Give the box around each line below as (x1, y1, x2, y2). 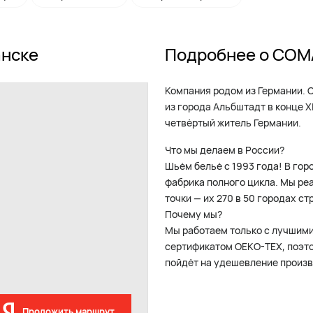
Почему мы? (165, 208, 222, 221)
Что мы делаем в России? (165, 143, 284, 156)
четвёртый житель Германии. (165, 116, 301, 129)
